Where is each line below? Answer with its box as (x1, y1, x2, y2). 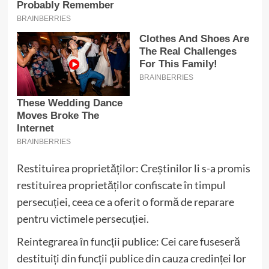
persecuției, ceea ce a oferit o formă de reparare (16, 195, 234, 208)
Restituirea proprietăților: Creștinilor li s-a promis (16, 161, 250, 175)
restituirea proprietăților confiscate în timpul (16, 178, 226, 192)
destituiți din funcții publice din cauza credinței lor (16, 251, 246, 265)
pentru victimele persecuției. (16, 211, 149, 225)
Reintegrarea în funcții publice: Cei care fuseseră (16, 234, 240, 248)
